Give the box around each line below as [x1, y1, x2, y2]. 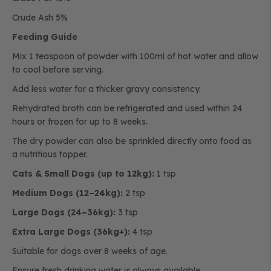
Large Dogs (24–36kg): [12, 207, 116, 218]
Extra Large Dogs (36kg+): [12, 226, 130, 237]
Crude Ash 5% [12, 12, 68, 23]
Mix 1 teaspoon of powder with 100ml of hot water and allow [12, 51, 258, 62]
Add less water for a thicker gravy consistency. [12, 83, 201, 94]
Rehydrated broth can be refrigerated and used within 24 [12, 103, 242, 114]
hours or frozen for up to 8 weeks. [12, 116, 148, 127]
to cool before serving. [12, 64, 103, 75]
